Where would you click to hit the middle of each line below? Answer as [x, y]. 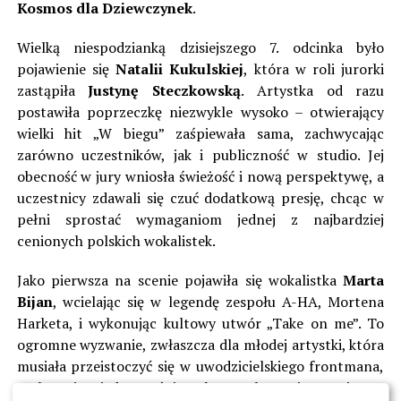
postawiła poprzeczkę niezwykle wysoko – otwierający [200, 112]
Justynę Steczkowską [165, 91]
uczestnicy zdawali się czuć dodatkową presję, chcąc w [200, 198]
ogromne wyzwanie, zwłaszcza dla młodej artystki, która [200, 345]
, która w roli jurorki [314, 69]
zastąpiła [52, 91]
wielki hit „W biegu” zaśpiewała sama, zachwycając [200, 134]
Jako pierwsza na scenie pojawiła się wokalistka [180, 281]
